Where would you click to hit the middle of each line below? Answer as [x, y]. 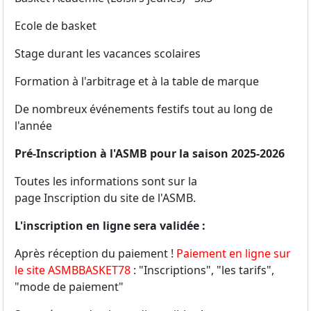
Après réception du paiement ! [95, 254]
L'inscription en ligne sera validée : [110, 226]
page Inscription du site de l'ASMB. [105, 198]
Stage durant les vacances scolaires [108, 54]
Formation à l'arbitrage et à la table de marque [137, 82]
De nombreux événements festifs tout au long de [144, 109]
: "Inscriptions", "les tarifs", [202, 270]
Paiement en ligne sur [234, 254]
